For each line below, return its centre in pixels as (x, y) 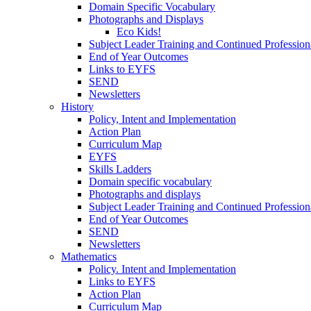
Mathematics (89, 256)
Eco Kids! (139, 31)
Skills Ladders (120, 169)
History (77, 106)
